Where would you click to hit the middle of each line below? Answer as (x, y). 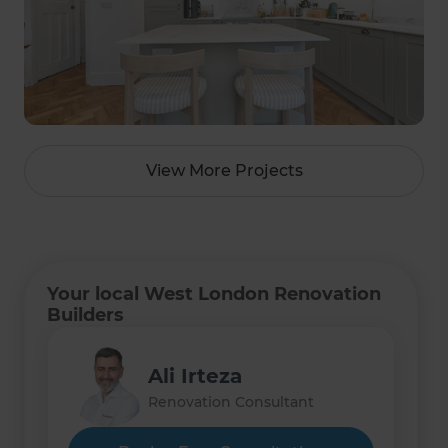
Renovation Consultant (231, 401)
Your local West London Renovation (214, 294)
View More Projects (224, 171)
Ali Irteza (195, 375)
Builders (85, 315)
